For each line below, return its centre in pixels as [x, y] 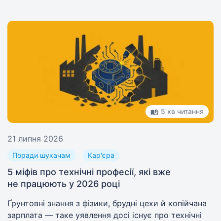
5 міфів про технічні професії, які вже [89, 172]
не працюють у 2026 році [64, 184]
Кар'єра [101, 155]
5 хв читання [182, 111]
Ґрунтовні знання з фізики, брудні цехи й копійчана [107, 203]
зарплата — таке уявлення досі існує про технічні [105, 215]
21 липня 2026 [35, 139]
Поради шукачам [41, 155]
